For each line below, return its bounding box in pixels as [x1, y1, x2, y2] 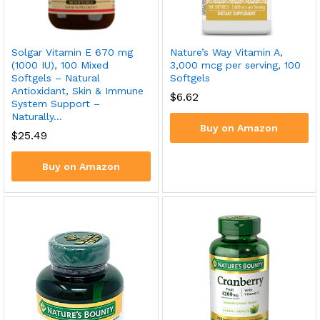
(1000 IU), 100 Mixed [11, 59, 109, 71]
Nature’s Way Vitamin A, [169, 46, 283, 58]
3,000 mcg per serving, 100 [169, 59, 301, 71]
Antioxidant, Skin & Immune [11, 85, 144, 96]
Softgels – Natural [11, 72, 100, 84]
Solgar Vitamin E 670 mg [11, 46, 133, 58]
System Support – [11, 98, 100, 109]
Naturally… [11, 111, 62, 122]
